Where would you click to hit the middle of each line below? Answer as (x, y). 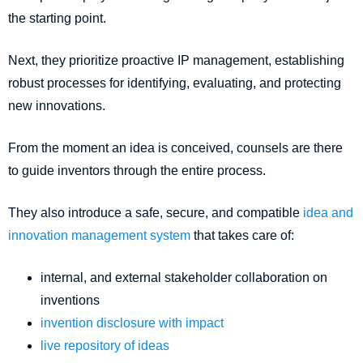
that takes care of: (242, 236)
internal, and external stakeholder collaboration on (184, 278)
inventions (70, 301)
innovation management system (99, 236)
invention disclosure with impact (132, 323)
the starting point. (57, 19)
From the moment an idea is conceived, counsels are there (175, 148)
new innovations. (57, 106)
